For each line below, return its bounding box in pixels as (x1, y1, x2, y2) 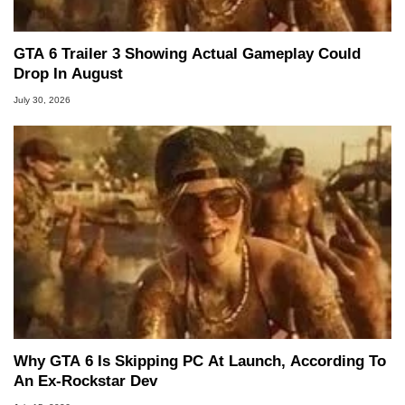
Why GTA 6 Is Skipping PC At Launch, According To (14, 352, 386, 370)
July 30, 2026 (14, 94, 71, 105)
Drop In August (14, 64, 123, 82)
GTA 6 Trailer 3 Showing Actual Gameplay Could (14, 44, 361, 62)
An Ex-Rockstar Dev (14, 372, 157, 390)
